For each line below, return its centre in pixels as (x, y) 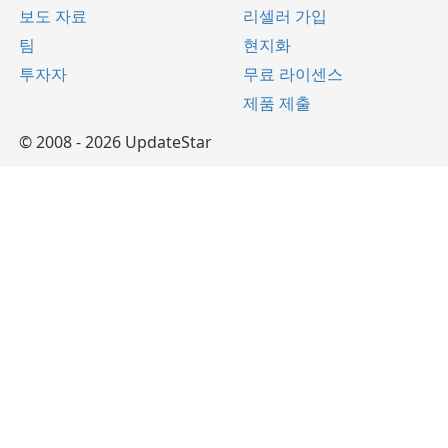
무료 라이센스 (293, 74)
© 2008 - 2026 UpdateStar (115, 142)
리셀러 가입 (285, 16)
